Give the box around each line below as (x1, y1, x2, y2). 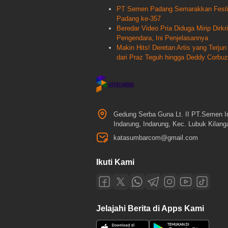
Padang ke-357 (117, 15, 161, 23)
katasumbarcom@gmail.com (113, 134, 198, 142)
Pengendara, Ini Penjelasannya (117, 34, 208, 42)
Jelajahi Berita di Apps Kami (96, 204, 204, 213)
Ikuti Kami (96, 158, 134, 167)
